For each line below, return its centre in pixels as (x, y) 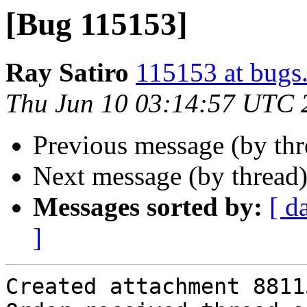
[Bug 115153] (97, 24)
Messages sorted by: (148, 207)
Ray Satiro (67, 73)
